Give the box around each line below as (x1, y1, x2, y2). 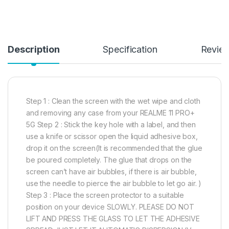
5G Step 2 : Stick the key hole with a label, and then (26, 120, 196, 129)
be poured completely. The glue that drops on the (26, 155, 192, 164)
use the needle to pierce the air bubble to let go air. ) (26, 178, 202, 188)
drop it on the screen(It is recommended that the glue (26, 143, 202, 152)
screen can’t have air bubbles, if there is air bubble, (26, 167, 197, 176)
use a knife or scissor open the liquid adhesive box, (26, 131, 198, 141)
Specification (103, 43, 157, 55)
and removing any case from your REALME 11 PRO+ (26, 108, 195, 117)
